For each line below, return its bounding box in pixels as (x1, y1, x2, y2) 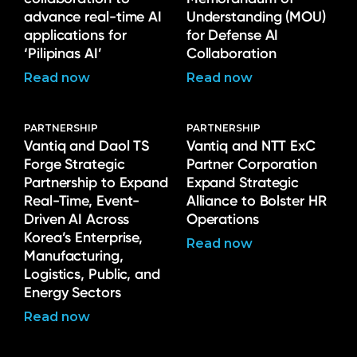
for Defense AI (186, 26, 279, 44)
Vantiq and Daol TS (24, 137, 150, 155)
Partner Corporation (186, 155, 317, 173)
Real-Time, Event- (24, 192, 140, 210)
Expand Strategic (186, 174, 300, 191)
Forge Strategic (24, 155, 125, 173)
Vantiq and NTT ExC (186, 137, 316, 155)
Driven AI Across (24, 210, 129, 228)
